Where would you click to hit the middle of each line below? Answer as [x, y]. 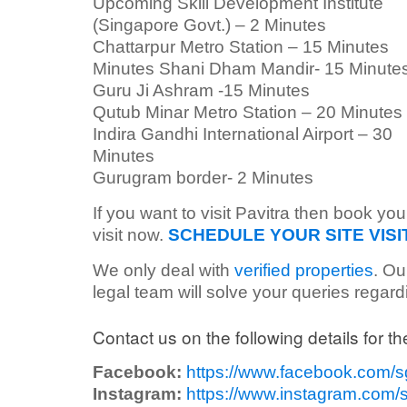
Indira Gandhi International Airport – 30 [243, 134]
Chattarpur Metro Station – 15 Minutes [241, 46]
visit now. [130, 234]
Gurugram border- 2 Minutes [203, 177]
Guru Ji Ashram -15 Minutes [201, 90]
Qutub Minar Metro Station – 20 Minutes [248, 112]
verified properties [304, 270]
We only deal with [164, 270]
